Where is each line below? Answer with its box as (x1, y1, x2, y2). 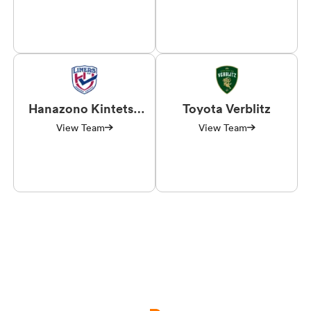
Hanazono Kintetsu (28, 99, 141, 117)
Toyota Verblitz (183, 99, 271, 117)
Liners (67, 112, 102, 129)
